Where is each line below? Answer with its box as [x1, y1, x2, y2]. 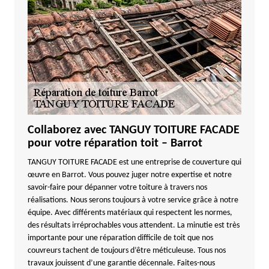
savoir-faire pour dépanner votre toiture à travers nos [27, 183, 207, 192]
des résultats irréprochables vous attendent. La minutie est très [27, 221, 240, 230]
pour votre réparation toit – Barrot [27, 138, 202, 150]
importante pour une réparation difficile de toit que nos [27, 234, 213, 243]
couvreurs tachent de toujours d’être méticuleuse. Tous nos [27, 246, 226, 255]
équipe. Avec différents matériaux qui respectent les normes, [27, 208, 232, 217]
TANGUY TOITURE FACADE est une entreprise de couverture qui [27, 158, 241, 167]
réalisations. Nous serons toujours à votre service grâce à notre [27, 196, 238, 205]
